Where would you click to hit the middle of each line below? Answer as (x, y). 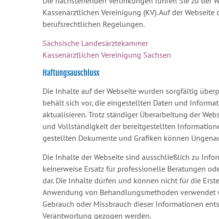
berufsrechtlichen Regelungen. (94, 24)
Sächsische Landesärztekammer (95, 43)
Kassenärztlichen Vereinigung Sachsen (107, 55)
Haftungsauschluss (71, 73)
